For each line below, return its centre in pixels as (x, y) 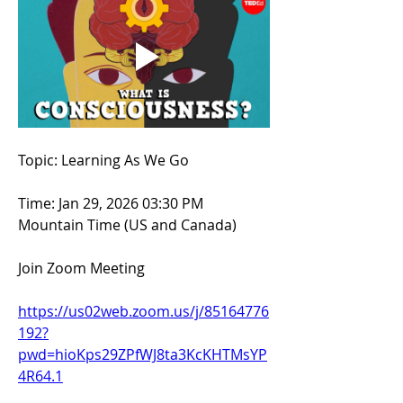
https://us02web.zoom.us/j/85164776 (143, 312)
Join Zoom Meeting (81, 269)
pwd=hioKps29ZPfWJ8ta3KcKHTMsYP (143, 355)
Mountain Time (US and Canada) (127, 225)
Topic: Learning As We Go (103, 161)
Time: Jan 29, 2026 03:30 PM (111, 204)
